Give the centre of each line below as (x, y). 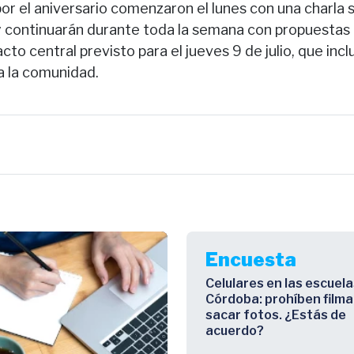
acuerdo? (235, 330)
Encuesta (251, 259)
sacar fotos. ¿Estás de (276, 314)
